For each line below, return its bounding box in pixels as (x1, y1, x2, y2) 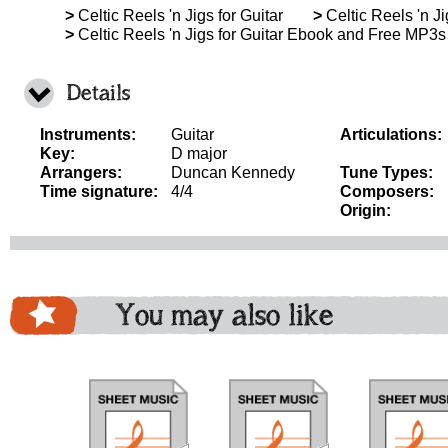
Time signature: (40, 183, 158, 200)
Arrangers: (40, 164, 122, 181)
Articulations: (340, 126, 442, 143)
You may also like (115, 297, 334, 333)
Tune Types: (340, 164, 433, 181)
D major (171, 145, 227, 162)
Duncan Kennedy (171, 164, 295, 181)
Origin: (340, 202, 391, 219)
